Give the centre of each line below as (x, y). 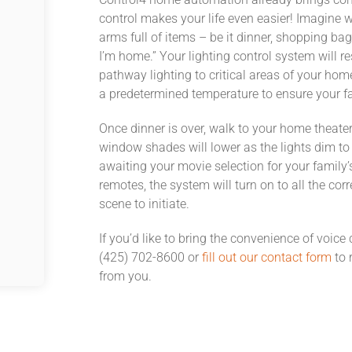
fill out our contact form (266, 257)
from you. (125, 276)
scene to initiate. (144, 204)
